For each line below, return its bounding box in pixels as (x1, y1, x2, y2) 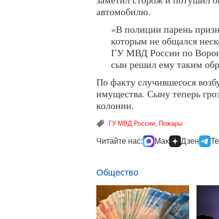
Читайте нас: (96, 137, 143, 145)
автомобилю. (96, 5, 151, 18)
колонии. (96, 99, 134, 112)
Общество (96, 168, 138, 177)
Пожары (159, 120, 182, 127)
